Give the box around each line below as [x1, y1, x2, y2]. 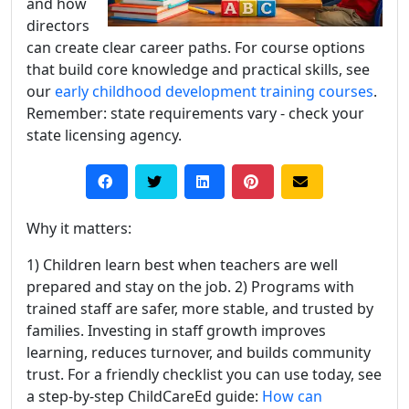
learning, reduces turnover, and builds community [26, 342, 371, 362]
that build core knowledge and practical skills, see [26, 59, 370, 79]
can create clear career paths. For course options [26, 37, 365, 58]
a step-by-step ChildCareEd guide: [26, 386, 262, 406]
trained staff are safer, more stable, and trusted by [26, 299, 373, 319]
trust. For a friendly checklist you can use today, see [26, 364, 382, 384]
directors [26, 16, 89, 36]
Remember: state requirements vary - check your [26, 103, 364, 123]
